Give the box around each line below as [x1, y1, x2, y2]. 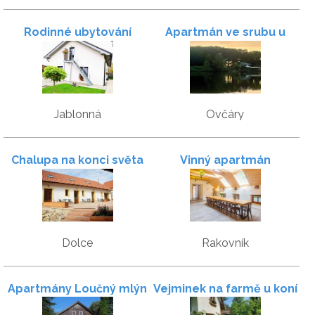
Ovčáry [206, 108, 245, 122]
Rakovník [201, 236, 249, 250]
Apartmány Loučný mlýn [8, 281, 147, 295]
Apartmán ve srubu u [165, 25, 285, 39]
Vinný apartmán [179, 153, 271, 167]
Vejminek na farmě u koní [153, 281, 297, 295]
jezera [207, 48, 244, 62]
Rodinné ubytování [23, 25, 131, 39]
